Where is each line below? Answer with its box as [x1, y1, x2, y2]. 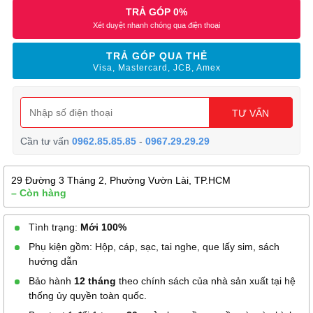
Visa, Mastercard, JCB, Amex [92, 63, 221, 73]
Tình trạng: [29, 221, 80, 233]
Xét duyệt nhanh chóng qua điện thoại [93, 21, 220, 29]
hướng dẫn [29, 256, 78, 267]
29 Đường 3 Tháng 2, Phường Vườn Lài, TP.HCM [11, 175, 231, 186]
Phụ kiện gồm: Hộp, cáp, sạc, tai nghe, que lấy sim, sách [29, 241, 279, 252]
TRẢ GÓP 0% [126, 6, 187, 17]
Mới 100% [80, 221, 126, 233]
